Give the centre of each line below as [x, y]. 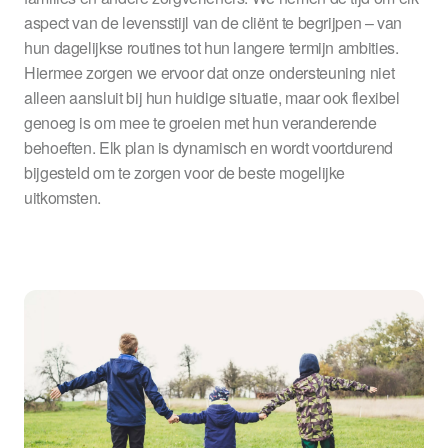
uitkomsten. [63, 197]
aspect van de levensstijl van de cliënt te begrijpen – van [213, 22]
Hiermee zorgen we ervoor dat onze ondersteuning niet [209, 72]
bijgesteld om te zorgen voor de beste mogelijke [185, 172]
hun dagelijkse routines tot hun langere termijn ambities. [211, 47]
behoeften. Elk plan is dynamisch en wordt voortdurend [208, 147]
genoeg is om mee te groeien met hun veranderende [200, 122]
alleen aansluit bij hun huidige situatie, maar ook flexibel [212, 97]
